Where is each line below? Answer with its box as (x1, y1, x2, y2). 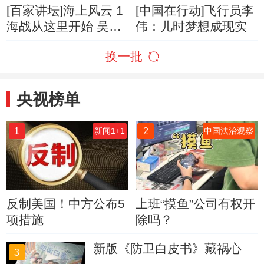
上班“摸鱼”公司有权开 (135, 197, 255, 211)
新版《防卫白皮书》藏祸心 (93, 241, 242, 255)
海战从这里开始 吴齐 (6, 19, 122, 33)
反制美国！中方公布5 (6, 197, 126, 211)
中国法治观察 (204, 127, 254, 136)
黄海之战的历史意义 (6, 35, 118, 49)
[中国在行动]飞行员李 (135, 3, 254, 17)
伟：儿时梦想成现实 (135, 19, 247, 33)
